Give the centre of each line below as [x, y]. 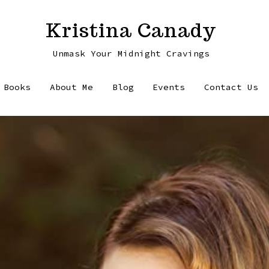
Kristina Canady [131, 30]
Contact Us [231, 87]
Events [169, 87]
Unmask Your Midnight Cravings [131, 53]
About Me [71, 87]
